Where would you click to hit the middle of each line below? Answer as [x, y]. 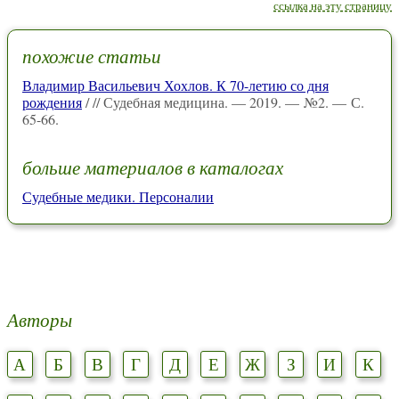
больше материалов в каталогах [153, 167]
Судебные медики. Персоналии [118, 196]
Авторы [40, 319]
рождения [52, 102]
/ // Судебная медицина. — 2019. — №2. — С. [223, 102]
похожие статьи [92, 56]
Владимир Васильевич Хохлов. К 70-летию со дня [175, 85]
